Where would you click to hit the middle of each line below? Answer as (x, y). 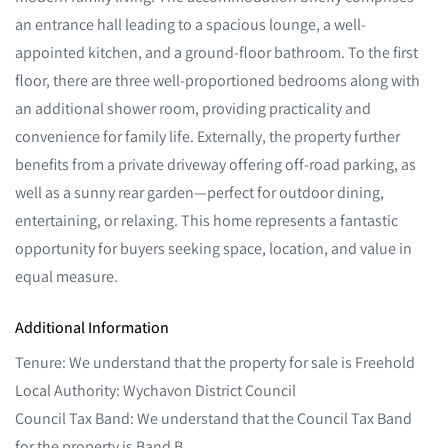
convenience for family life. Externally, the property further (207, 136)
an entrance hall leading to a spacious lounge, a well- (190, 24)
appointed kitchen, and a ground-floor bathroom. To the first (216, 52)
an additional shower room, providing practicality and (193, 108)
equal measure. (66, 276)
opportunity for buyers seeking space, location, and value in (213, 248)
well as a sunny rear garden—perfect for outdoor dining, (199, 192)
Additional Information (92, 327)
